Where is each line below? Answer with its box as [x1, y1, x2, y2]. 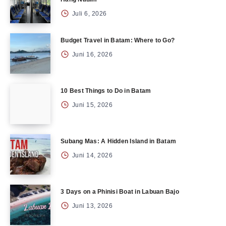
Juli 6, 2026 [70, 10, 107, 17]
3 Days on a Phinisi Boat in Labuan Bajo [61, 188, 179, 195]
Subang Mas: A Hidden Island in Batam [61, 138, 176, 145]
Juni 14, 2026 [70, 152, 112, 159]
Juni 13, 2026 [70, 202, 112, 209]
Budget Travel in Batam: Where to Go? [61, 37, 175, 44]
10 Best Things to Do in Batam [61, 87, 151, 94]
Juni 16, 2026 [70, 51, 112, 58]
